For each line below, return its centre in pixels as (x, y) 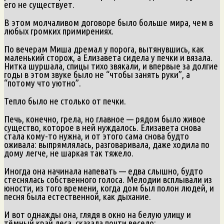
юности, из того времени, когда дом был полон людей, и (109, 188)
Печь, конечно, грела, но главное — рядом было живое (105, 119)
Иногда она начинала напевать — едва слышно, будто (103, 171)
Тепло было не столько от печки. (65, 101)
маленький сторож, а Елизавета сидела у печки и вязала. (108, 57)
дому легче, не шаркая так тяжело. (69, 153)
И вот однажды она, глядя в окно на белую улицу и (97, 214)
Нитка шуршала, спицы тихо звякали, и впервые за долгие (111, 66)
